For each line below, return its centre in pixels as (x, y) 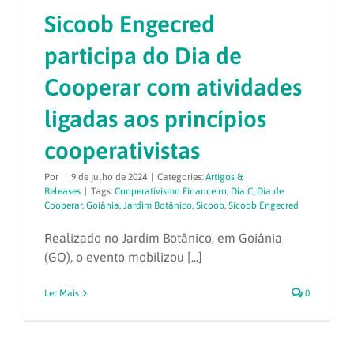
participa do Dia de (143, 56)
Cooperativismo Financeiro (171, 192)
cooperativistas (122, 151)
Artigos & (224, 177)
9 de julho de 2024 (109, 177)
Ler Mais (62, 294)
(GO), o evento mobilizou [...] (123, 257)
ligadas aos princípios (155, 119)
